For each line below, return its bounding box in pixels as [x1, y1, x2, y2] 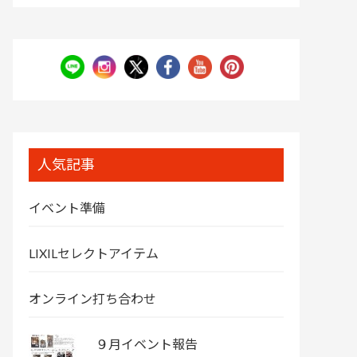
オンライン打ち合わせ [29, 291, 156, 307]
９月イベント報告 [96, 336, 198, 352]
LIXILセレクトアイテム [29, 245, 159, 261]
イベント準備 [29, 200, 105, 216]
